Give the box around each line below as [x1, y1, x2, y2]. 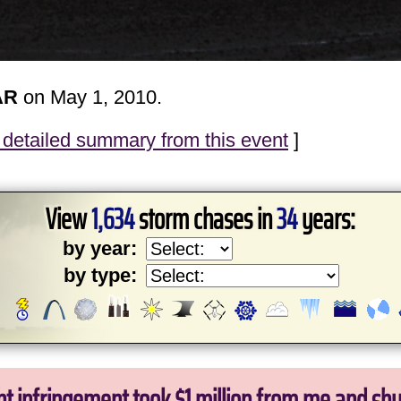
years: [297, 196, 355, 242]
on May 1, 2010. [18, 85, 162, 108]
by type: [64, 263, 137, 286]
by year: [63, 236, 137, 260]
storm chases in [134, 196, 277, 242]
